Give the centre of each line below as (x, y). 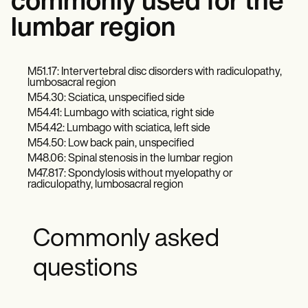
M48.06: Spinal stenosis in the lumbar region (130, 159)
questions (85, 270)
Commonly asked (126, 240)
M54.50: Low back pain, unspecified (111, 144)
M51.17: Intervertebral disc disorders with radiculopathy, (155, 73)
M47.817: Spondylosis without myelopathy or (130, 174)
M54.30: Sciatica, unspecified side (106, 99)
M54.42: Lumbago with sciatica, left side (119, 129)
